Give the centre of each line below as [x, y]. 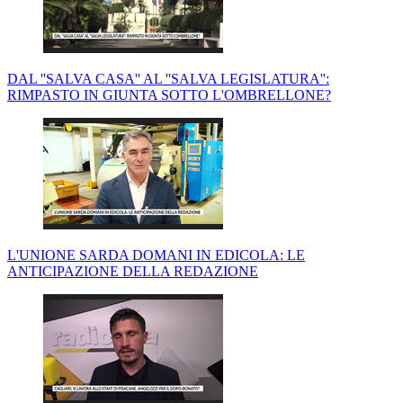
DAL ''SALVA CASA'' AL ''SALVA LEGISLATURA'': [168, 79]
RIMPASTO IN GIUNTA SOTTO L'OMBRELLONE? [169, 95]
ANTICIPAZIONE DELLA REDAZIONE [133, 272]
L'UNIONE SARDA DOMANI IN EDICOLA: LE [156, 255]
